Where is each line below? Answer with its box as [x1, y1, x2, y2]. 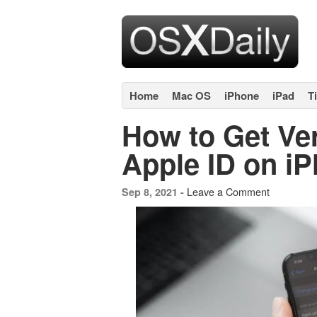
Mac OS [172, 88, 211, 103]
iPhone [224, 88, 259, 103]
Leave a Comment [187, 184, 270, 199]
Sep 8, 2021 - [122, 185, 187, 199]
